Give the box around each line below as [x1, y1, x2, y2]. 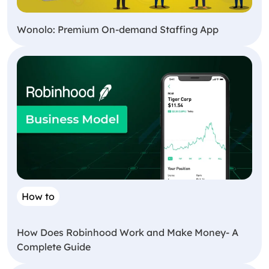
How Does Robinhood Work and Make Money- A [17, 226, 238, 238]
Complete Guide [17, 240, 91, 253]
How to [22, 190, 55, 202]
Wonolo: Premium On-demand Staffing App [17, 23, 219, 36]
